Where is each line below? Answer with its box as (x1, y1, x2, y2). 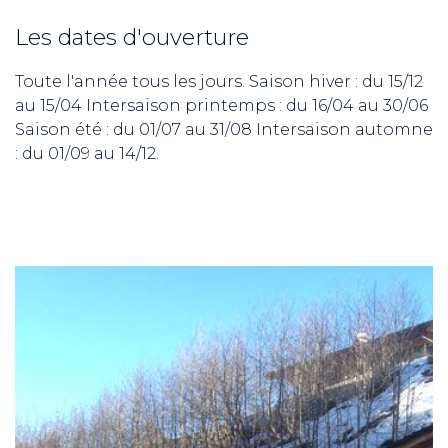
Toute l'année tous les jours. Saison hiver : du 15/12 (15, 71, 423, 91)
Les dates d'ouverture (15, 22, 249, 51)
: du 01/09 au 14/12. (15, 143, 159, 163)
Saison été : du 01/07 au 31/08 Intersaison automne (15, 119, 433, 139)
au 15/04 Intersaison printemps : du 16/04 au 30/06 (15, 95, 428, 115)
